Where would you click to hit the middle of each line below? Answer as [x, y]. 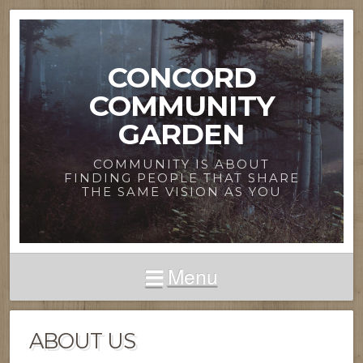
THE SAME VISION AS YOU [181, 192]
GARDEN [181, 134]
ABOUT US [82, 341]
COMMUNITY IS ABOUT [181, 164]
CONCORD [181, 77]
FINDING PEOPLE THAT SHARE [181, 178]
